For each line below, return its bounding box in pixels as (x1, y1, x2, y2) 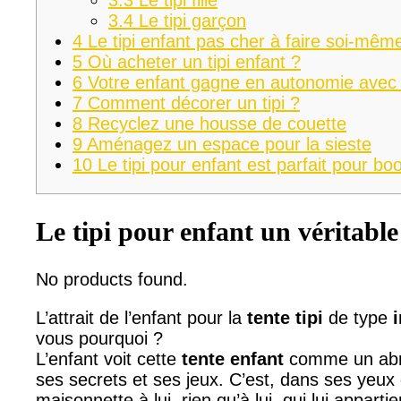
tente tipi (247, 307, 323, 328)
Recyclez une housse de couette (82, 113, 346, 133)
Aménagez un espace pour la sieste (82, 133, 371, 154)
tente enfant (182, 348, 284, 369)
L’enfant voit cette (36, 348, 182, 369)
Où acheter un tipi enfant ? (82, 51, 301, 72)
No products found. (36, 269, 188, 289)
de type (323, 307, 393, 328)
